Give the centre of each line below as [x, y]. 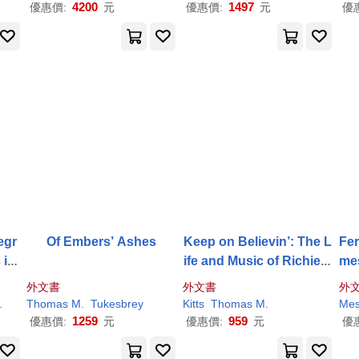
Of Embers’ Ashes [101, 242]
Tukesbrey [117, 304]
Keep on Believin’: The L [257, 242]
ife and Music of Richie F [257, 261]
